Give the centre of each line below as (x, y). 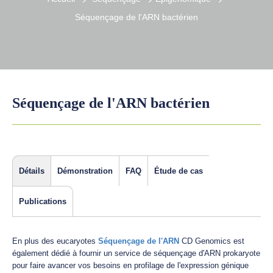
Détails (32, 171)
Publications (43, 201)
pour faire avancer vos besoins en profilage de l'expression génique (130, 265)
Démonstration (85, 171)
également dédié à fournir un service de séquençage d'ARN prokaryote (136, 253)
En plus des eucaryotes (55, 241)
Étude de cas (179, 171)
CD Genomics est (212, 241)
